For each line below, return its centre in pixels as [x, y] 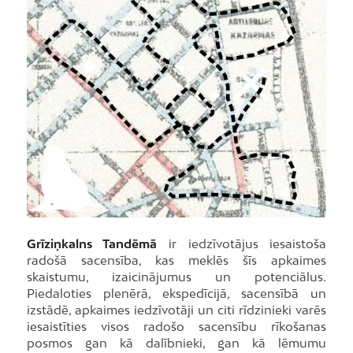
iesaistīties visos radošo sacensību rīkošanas [176, 326]
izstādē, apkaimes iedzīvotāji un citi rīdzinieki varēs [176, 309]
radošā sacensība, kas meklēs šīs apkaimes [176, 260]
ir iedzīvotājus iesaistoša [242, 243]
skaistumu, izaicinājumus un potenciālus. [176, 276]
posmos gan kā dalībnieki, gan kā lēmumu [176, 342]
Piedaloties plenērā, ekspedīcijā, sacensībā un [176, 293]
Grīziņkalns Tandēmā [92, 243]
